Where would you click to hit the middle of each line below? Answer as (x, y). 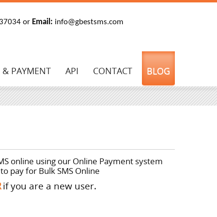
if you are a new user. (50, 186)
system (149, 161)
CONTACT (113, 71)
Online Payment (104, 161)
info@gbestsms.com (88, 22)
